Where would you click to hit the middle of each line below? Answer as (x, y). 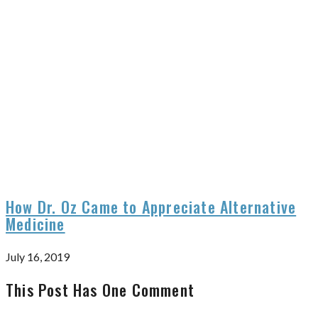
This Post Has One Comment (100, 289)
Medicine (35, 223)
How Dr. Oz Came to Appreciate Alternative (151, 206)
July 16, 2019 (38, 256)
